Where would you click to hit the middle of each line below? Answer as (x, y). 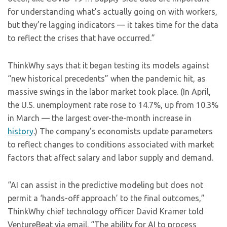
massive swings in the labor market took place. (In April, (109, 92)
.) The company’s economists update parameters (123, 131)
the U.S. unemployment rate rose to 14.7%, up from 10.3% (113, 105)
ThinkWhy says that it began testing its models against (108, 65)
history (21, 131)
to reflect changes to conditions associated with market (111, 144)
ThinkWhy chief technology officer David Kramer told (106, 211)
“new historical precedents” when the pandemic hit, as (107, 79)
